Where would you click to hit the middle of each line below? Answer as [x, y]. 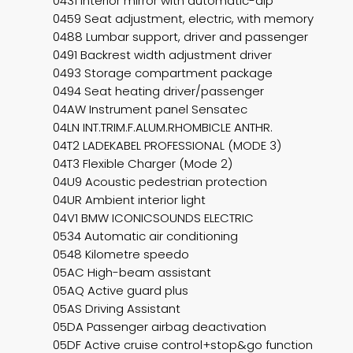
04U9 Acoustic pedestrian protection [160, 182]
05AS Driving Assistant [117, 309]
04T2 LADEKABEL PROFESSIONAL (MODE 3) [167, 146]
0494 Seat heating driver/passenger [159, 91]
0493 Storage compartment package [163, 73]
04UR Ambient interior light [130, 200]
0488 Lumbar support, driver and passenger [181, 37]
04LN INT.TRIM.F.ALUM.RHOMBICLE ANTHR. [163, 128]
